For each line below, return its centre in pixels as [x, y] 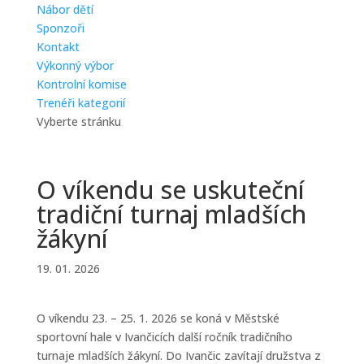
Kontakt [58, 47]
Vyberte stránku [78, 121]
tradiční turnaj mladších [171, 214]
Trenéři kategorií [80, 103]
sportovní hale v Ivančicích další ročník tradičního [164, 337]
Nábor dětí [65, 9]
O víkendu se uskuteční [170, 190]
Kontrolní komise [81, 84]
